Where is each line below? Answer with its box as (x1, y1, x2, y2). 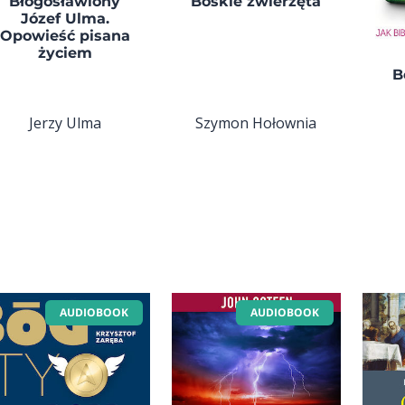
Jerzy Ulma (28, 112, 101, 133)
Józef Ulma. (20, 10, 109, 28)
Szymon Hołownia (195, 112, 317, 133)
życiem (37, 44, 92, 62)
